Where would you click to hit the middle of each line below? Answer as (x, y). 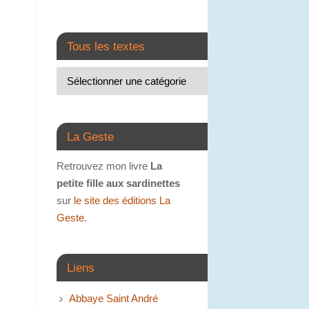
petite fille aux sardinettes (118, 183)
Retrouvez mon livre (103, 166)
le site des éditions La (122, 201)
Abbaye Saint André (113, 299)
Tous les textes (106, 47)
